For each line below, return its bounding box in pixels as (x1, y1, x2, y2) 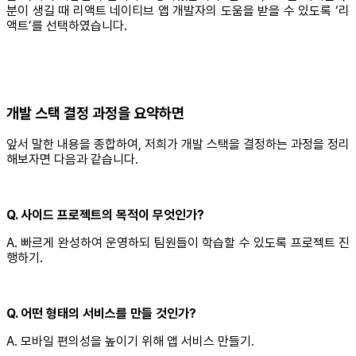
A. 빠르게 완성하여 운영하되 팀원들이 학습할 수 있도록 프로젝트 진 (6, 235, 350, 251)
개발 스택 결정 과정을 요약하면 (6, 103, 184, 122)
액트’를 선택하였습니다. (6, 18, 127, 33)
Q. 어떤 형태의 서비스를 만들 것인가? (6, 306, 196, 322)
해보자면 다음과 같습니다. (6, 152, 138, 168)
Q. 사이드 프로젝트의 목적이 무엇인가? (6, 207, 204, 223)
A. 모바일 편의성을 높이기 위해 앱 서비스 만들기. (6, 334, 254, 350)
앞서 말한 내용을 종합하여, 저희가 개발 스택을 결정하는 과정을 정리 (6, 137, 350, 153)
